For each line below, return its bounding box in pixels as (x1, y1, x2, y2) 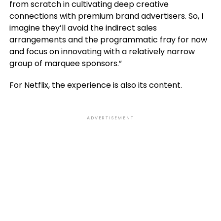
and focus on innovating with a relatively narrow (9, 45, 195, 57)
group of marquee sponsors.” (9, 57, 122, 69)
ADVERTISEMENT (87, 114, 134, 121)
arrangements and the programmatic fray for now (9, 34, 207, 45)
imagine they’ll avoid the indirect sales (9, 22, 157, 34)
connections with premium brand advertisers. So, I (9, 10, 203, 22)
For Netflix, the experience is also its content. (9, 79, 182, 91)
